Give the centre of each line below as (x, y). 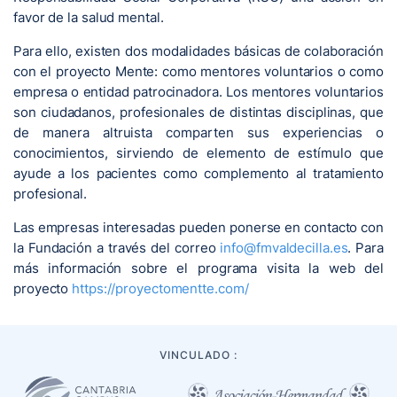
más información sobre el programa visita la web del (198, 269)
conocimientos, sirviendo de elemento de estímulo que (198, 153)
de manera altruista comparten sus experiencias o (198, 133)
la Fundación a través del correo (117, 248)
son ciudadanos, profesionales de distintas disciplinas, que (198, 113)
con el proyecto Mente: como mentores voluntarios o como (198, 72)
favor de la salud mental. (89, 18)
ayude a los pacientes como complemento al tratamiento (198, 174)
